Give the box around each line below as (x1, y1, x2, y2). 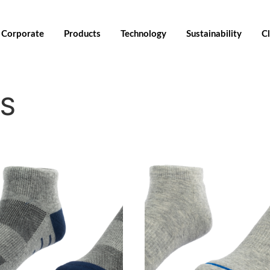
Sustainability (186, 29, 242, 39)
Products (63, 29, 101, 39)
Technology (120, 29, 166, 39)
